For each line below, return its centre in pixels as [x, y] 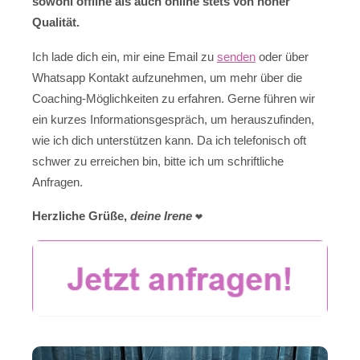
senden [236, 56]
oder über [282, 56]
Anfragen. [57, 182]
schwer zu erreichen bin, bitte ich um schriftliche [158, 161]
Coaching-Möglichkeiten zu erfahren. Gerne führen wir [174, 98]
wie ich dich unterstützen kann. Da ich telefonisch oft [169, 140]
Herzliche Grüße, [81, 216]
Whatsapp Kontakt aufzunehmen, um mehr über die [167, 77]
